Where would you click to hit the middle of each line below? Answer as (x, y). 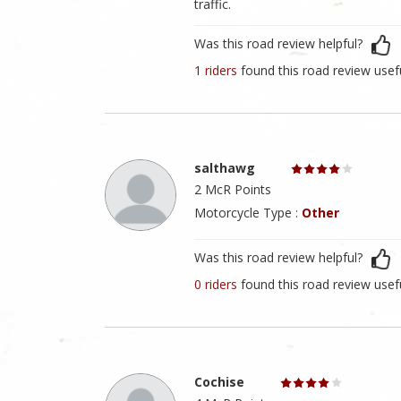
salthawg (225, 168)
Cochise (219, 382)
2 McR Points (233, 190)
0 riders (218, 285)
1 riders (218, 71)
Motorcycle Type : (248, 213)
